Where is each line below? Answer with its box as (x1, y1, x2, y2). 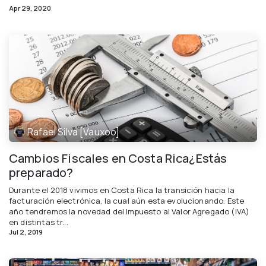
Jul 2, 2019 (9, 227, 43, 237)
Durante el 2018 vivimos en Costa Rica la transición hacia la (9, 185, 235, 196)
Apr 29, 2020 (9, 3, 51, 12)
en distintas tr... (9, 217, 68, 228)
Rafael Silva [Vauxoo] (27, 125, 120, 138)
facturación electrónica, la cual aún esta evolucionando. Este (9, 195, 245, 207)
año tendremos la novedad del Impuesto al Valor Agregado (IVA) (9, 206, 250, 217)
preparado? (9, 164, 74, 181)
